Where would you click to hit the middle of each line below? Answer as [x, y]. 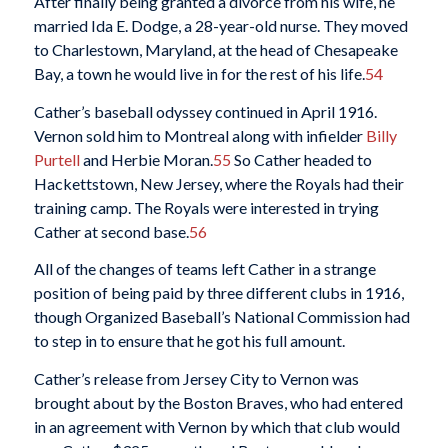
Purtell [56, 159]
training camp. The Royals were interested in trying [206, 207]
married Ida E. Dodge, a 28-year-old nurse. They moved [220, 26]
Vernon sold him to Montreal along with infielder [199, 135]
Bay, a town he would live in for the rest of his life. [199, 74]
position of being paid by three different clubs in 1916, [218, 293]
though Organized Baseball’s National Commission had [221, 317]
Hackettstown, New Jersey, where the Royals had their [218, 183]
